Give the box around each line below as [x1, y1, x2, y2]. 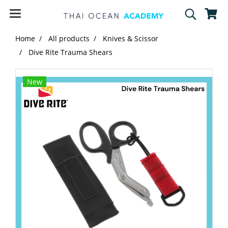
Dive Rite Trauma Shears [28, 47, 112, 57]
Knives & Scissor [103, 34, 158, 43]
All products [48, 34, 90, 43]
